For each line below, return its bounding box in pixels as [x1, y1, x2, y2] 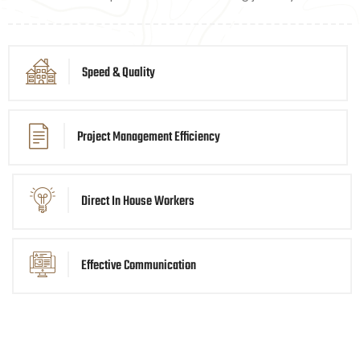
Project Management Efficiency [77, 126, 220, 148]
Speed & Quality [82, 62, 155, 84]
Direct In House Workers [81, 190, 194, 212]
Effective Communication [81, 255, 196, 276]
